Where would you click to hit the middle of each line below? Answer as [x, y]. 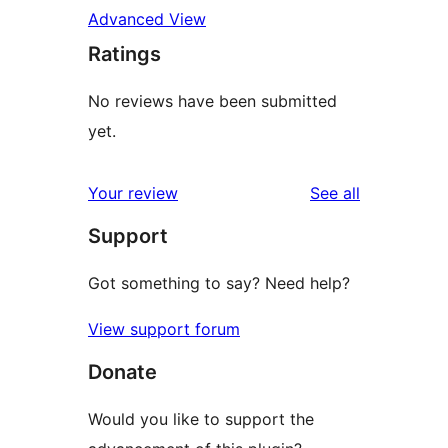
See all [335, 193]
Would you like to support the [201, 419]
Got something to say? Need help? [219, 283]
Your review [133, 193]
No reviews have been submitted [212, 101]
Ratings [124, 54]
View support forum [164, 329]
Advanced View [147, 19]
